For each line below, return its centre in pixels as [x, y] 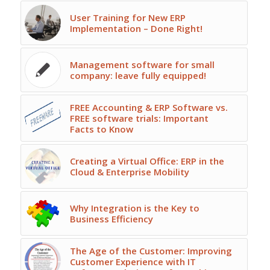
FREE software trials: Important [139, 118]
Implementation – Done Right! [136, 28]
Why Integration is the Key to [134, 208]
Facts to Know [101, 129]
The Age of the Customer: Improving [151, 250]
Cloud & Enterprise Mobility [129, 171]
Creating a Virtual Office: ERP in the [147, 161]
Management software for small [142, 64]
